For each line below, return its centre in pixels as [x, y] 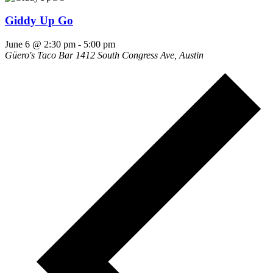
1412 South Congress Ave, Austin [140, 55]
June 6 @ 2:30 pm [40, 44]
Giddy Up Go [39, 21]
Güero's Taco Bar [40, 55]
